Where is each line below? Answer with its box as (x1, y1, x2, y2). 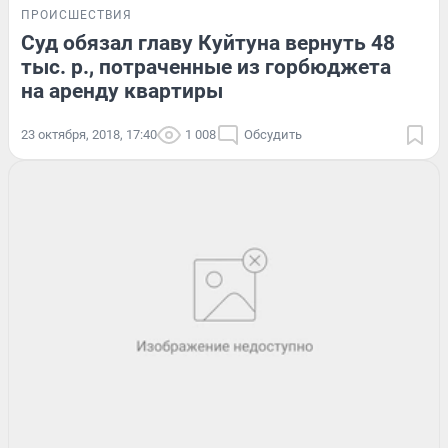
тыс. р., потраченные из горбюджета (21, 54, 391, 79)
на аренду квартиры (21, 78, 223, 103)
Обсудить (244, 126, 302, 142)
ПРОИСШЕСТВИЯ (21, 7, 132, 22)
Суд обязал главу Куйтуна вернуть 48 (21, 30, 395, 55)
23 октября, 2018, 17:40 (21, 126, 157, 142)
